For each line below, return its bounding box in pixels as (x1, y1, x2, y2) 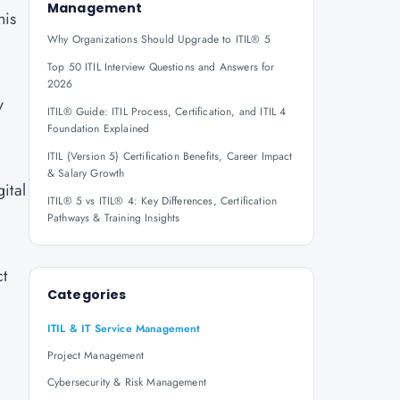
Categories (47, 286, 127, 304)
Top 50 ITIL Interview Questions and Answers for (47, 59, 275, 75)
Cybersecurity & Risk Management (47, 374, 206, 390)
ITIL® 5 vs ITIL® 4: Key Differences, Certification (47, 193, 278, 209)
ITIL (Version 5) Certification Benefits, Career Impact (47, 148, 293, 164)
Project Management (47, 347, 144, 363)
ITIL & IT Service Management (47, 321, 201, 337)
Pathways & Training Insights (47, 210, 180, 226)
